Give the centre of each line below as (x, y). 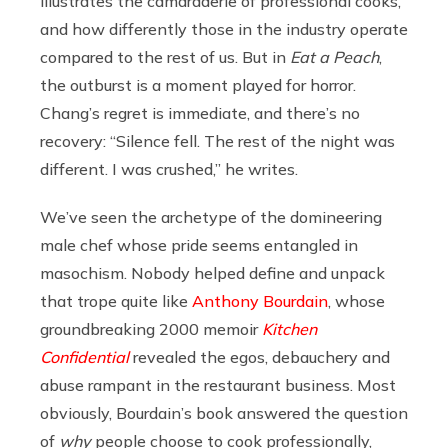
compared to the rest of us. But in (165, 56)
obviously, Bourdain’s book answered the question (224, 412)
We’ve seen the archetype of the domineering (211, 216)
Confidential (84, 356)
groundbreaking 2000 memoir (151, 328)
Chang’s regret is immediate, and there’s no (200, 112)
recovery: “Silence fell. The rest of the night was (217, 140)
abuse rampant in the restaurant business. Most (218, 384)
